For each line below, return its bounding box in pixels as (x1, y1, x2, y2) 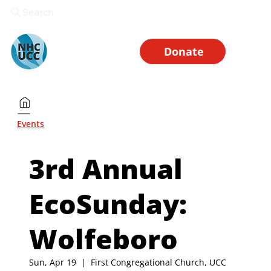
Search (22, 6, 54, 18)
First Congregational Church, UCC (91, 256, 226, 269)
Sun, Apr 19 (29, 256, 76, 269)
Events (17, 117, 44, 129)
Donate (163, 44, 204, 59)
